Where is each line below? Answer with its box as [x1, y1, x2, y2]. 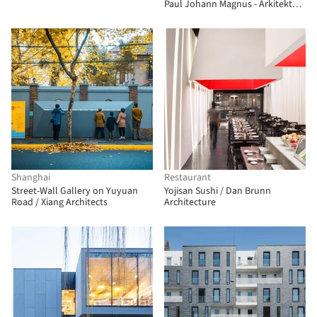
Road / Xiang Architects [11, 195, 108, 209]
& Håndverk [164, 8, 214, 23]
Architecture [164, 195, 216, 209]
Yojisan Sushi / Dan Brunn [164, 184, 271, 198]
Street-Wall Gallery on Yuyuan [11, 184, 138, 198]
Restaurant [164, 171, 211, 185]
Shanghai [11, 171, 50, 185]
